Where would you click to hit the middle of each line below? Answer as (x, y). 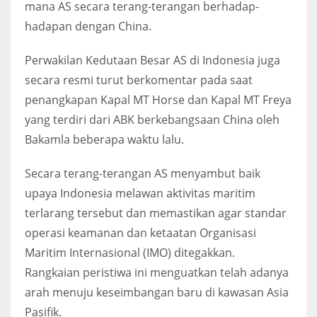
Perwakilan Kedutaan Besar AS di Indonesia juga (152, 60)
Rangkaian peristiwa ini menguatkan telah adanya (157, 272)
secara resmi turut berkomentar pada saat (139, 80)
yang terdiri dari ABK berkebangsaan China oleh (152, 119)
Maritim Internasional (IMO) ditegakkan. (130, 252)
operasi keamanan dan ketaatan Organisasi (140, 232)
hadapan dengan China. (88, 26)
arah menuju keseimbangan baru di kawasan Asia (157, 292)
